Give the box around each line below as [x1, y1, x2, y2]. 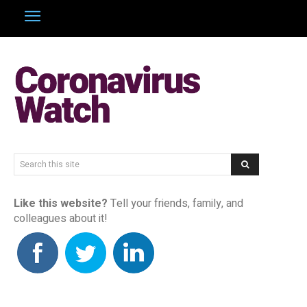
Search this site [20, 158, 79, 171]
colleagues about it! [14, 210, 108, 227]
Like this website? [14, 195, 110, 212]
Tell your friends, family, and [110, 195, 243, 212]
